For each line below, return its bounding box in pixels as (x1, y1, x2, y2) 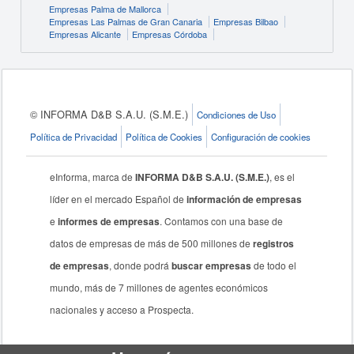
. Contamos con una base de (160, 214, 284, 228)
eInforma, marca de (50, 170, 136, 183)
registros (253, 236, 295, 250)
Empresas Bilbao (213, 15, 278, 28)
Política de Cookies (126, 130, 203, 143)
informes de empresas (58, 214, 160, 228)
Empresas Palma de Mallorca (48, 2, 161, 15)
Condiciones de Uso (197, 108, 277, 121)
